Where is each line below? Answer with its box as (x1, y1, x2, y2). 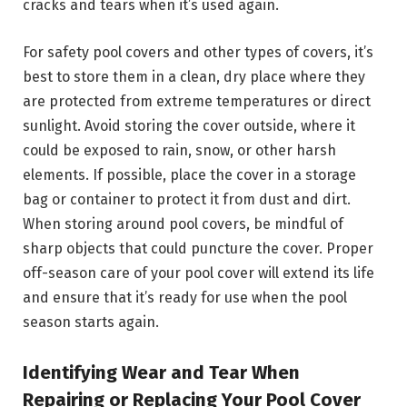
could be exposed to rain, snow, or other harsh (23, 141, 336, 159)
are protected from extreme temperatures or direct (23, 92, 371, 110)
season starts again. (23, 313, 159, 331)
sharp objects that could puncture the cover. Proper (23, 239, 373, 257)
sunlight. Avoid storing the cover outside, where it (23, 116, 355, 134)
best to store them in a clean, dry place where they (23, 67, 365, 85)
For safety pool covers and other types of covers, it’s (23, 43, 373, 61)
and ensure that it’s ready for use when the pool (23, 288, 347, 306)
